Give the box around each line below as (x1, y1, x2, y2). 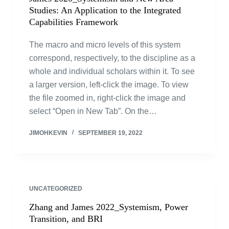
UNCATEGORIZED (29, 185, 82, 192)
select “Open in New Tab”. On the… (29, 107, 157, 116)
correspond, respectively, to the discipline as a (29, 54, 195, 62)
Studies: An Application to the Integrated (29, 5, 181, 15)
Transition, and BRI (29, 214, 103, 224)
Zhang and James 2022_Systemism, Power (29, 202, 188, 212)
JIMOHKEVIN (29, 129, 67, 136)
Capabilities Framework (29, 17, 118, 27)
